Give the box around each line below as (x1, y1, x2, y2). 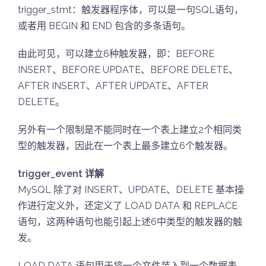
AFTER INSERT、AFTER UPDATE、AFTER (18, 80, 208, 91)
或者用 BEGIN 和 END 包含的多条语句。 (18, 20, 191, 31)
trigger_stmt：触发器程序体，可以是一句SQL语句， (18, 4, 243, 15)
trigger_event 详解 (18, 168, 104, 179)
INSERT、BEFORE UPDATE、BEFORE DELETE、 (18, 64, 238, 75)
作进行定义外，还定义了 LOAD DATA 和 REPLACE (18, 200, 237, 211)
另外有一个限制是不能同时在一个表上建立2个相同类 (18, 124, 242, 135)
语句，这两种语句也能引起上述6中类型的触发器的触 (18, 216, 242, 227)
